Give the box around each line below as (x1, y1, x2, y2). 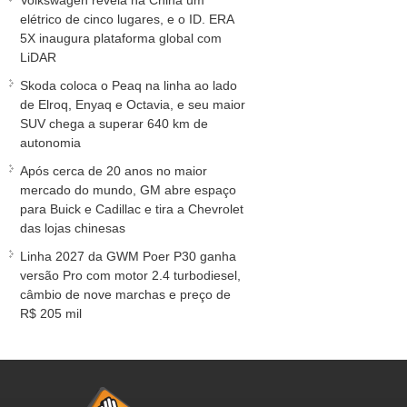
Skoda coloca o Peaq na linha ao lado (20, 78, 237, 93)
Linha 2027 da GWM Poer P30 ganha (20, 249, 236, 263)
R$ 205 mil (20, 306, 82, 321)
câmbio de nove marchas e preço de (20, 287, 231, 302)
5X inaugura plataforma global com (20, 31, 222, 45)
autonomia (20, 135, 81, 150)
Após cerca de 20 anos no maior (20, 164, 207, 178)
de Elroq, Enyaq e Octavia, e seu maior (20, 97, 245, 112)
